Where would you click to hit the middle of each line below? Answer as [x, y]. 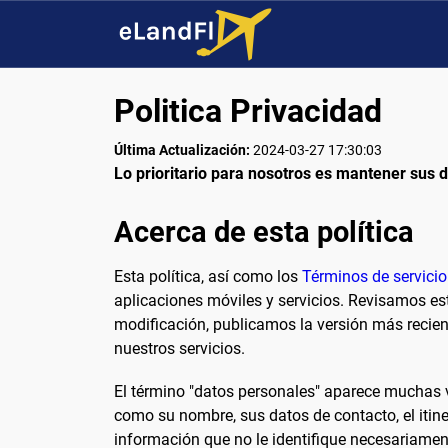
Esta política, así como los [208, 277]
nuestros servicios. [179, 349]
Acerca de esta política [264, 232]
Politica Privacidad [248, 111]
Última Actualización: [183, 150]
